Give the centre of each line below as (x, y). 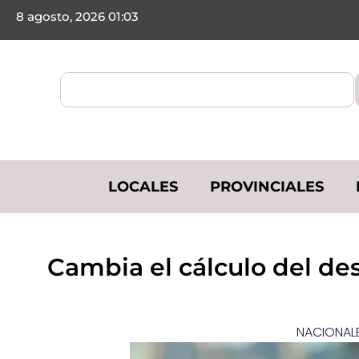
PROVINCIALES (267, 186)
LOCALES (143, 186)
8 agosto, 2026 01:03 (77, 16)
